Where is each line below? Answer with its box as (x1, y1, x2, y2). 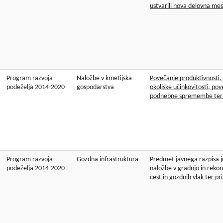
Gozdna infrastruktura (77, 156, 138, 164)
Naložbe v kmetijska (77, 75, 132, 83)
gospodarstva (77, 84, 114, 92)
